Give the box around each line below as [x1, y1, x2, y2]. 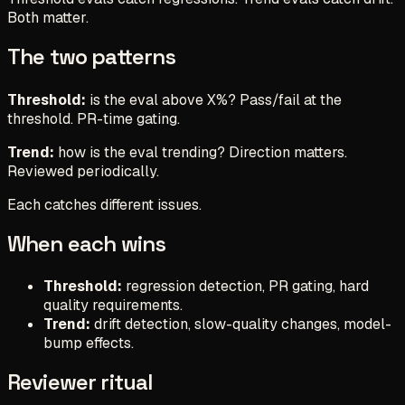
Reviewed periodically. [7, 161, 159, 181]
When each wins [7, 229, 166, 258]
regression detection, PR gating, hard [122, 276, 369, 296]
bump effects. [43, 333, 134, 353]
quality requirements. [43, 295, 183, 315]
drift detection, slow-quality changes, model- [90, 314, 391, 334]
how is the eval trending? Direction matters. [54, 142, 347, 162]
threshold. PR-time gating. [7, 108, 180, 128]
